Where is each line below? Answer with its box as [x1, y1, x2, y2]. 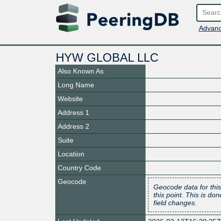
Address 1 [58, 108, 89, 116]
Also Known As [58, 67, 104, 75]
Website [58, 94, 83, 103]
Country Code [58, 163, 101, 172]
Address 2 [58, 122, 89, 130]
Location [58, 149, 84, 158]
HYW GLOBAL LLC [55, 50, 158, 64]
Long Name [58, 80, 94, 89]
